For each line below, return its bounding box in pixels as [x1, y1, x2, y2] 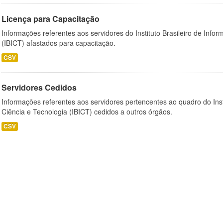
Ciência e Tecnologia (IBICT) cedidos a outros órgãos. [1, 107, 172, 116]
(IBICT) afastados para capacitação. [1, 38, 115, 48]
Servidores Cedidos [1, 82, 77, 93]
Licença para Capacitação [1, 13, 100, 24]
